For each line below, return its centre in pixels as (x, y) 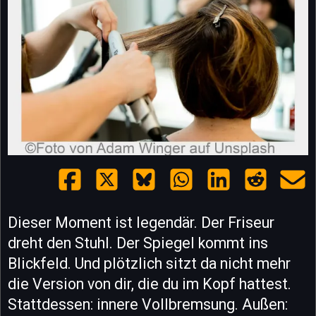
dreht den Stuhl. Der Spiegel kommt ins (138, 243)
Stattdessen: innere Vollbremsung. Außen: (148, 305)
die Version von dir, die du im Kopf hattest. (150, 284)
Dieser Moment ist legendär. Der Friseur (141, 223)
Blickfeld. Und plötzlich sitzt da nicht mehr (149, 264)
